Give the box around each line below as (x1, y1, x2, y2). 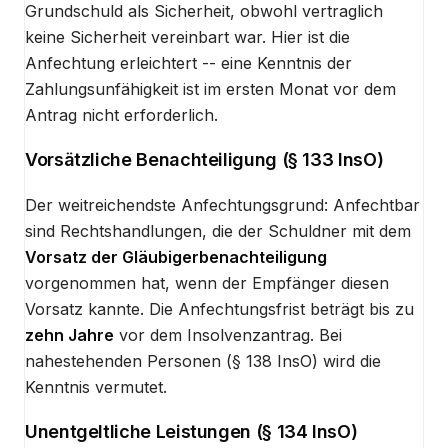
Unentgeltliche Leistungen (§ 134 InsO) (25, 420, 358, 442)
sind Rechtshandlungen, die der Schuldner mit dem (25, 220, 411, 241)
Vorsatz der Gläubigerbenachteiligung (25, 246, 327, 267)
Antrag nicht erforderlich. (25, 104, 218, 125)
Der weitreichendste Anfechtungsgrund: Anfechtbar (25, 194, 420, 215)
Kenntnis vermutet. (25, 376, 167, 397)
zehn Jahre (25, 324, 114, 345)
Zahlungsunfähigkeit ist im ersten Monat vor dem (25, 78, 396, 99)
